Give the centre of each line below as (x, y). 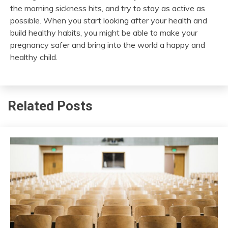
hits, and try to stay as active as (146, 8)
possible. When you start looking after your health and (109, 20)
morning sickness (55, 8)
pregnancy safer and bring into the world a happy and (108, 45)
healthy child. (34, 57)
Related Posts (50, 106)
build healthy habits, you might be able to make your (104, 32)
